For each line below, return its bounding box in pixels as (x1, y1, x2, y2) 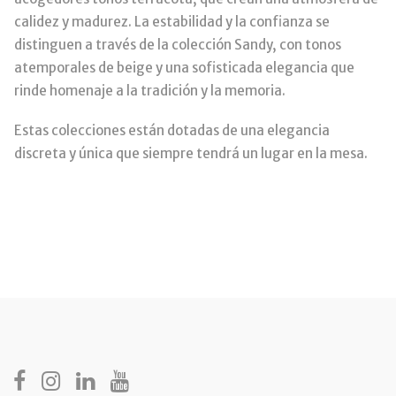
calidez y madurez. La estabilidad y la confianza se (14, 12, 330, 30)
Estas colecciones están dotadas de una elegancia (14, 122, 330, 140)
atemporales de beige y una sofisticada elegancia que (14, 58, 354, 76)
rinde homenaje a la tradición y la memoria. (14, 81, 286, 99)
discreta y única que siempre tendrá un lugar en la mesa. (14, 145, 368, 163)
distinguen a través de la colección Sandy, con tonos (14, 35, 341, 53)
